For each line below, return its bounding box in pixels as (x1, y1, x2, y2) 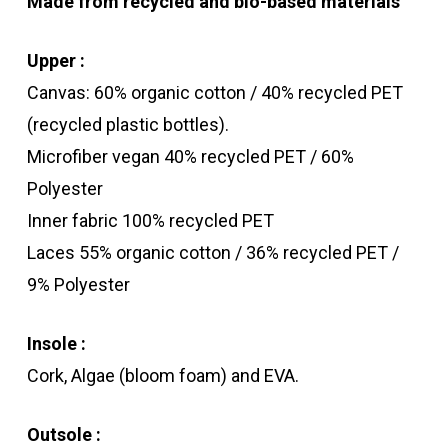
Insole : (27, 333, 87, 355)
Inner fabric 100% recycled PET (27, 210, 275, 232)
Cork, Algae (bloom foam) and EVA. (27, 365, 300, 387)
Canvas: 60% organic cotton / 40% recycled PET (27, 82, 404, 104)
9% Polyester (27, 274, 131, 296)
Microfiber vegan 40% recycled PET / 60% (27, 146, 355, 168)
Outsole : (27, 424, 102, 446)
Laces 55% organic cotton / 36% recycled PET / (27, 242, 400, 264)
